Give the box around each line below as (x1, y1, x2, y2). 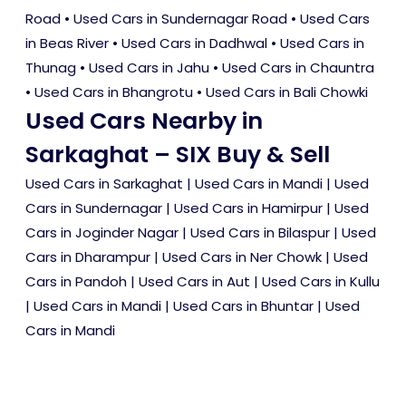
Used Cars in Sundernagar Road (73, 9, 287, 28)
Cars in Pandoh (25, 272, 127, 291)
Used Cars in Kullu (262, 272, 380, 291)
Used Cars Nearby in (25, 105, 263, 137)
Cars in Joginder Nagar (25, 223, 179, 242)
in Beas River (25, 34, 109, 53)
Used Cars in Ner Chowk (162, 247, 322, 266)
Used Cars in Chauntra (222, 58, 374, 77)
